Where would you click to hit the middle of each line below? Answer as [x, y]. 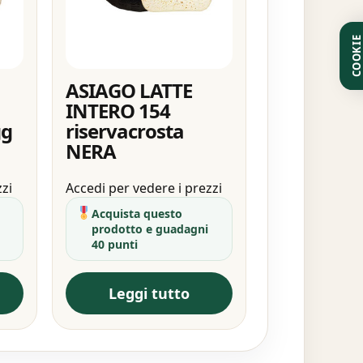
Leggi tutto [149, 293]
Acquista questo [137, 213]
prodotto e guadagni [149, 228]
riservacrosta [125, 130]
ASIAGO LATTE [128, 90]
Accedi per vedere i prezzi [143, 188]
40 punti [114, 244]
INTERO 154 [117, 110]
